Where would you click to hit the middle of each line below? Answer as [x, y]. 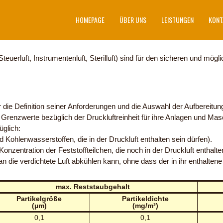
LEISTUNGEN [177, 20]
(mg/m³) [145, 206]
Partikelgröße [39, 199]
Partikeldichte [145, 199]
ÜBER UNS [133, 20]
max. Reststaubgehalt [93, 187]
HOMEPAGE [90, 20]
